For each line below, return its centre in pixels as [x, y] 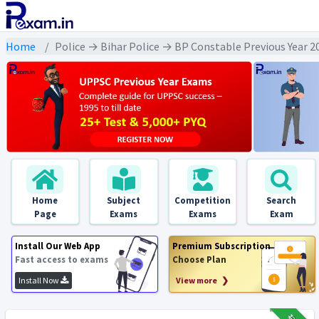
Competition [203, 200]
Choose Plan [199, 259]
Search [282, 200]
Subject [124, 200]
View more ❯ [202, 280]
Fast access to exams [61, 259]
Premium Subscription [221, 246]
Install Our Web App [57, 246]
